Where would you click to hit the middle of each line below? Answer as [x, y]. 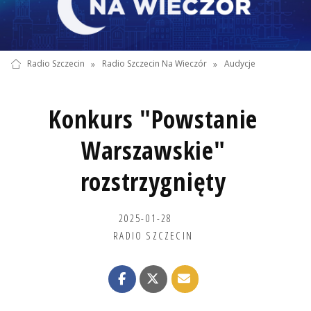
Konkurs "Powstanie [153, 119]
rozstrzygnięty [153, 181]
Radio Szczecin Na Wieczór [154, 64]
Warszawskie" [153, 150]
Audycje [240, 64]
